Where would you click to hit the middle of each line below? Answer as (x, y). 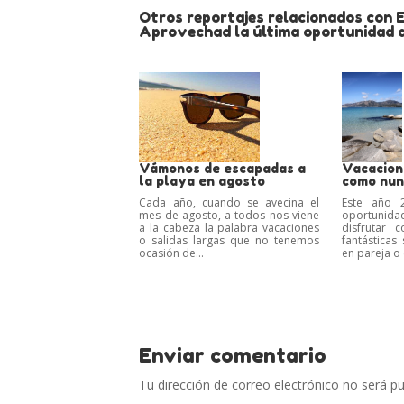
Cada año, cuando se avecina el (230, 203)
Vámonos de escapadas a (223, 169)
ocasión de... (172, 253)
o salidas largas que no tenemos (230, 241)
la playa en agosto (202, 181)
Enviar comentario (233, 356)
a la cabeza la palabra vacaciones (230, 228)
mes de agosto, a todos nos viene (230, 216)
